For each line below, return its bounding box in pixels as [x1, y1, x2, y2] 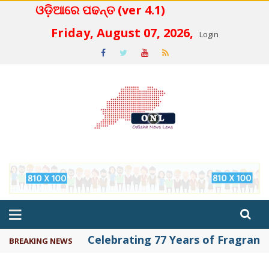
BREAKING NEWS [9, 235, 73, 246]
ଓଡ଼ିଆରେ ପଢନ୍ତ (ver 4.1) [80, 2, 211, 18]
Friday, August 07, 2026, [50, 25, 196, 41]
